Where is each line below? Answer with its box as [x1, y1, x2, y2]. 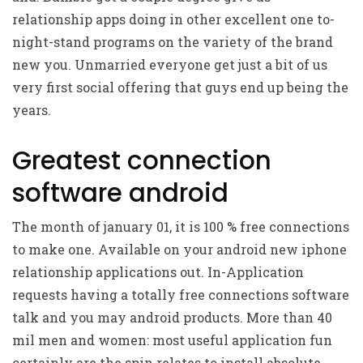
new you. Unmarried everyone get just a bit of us [12, 56, 327, 73]
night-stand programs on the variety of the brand [12, 33, 333, 50]
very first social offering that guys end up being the [12, 79, 348, 96]
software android [12, 175, 228, 211]
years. [12, 101, 51, 118]
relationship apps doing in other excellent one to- [12, 11, 335, 28]
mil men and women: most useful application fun [12, 331, 332, 348]
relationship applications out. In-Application [12, 263, 304, 280]
